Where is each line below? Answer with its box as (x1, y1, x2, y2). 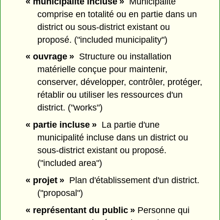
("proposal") (37, 188, 83, 198)
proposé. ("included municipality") (37, 34, 168, 45)
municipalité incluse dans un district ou (37, 133, 189, 143)
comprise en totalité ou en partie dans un (37, 9, 197, 19)
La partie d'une (96, 120, 160, 130)
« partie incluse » (25, 120, 97, 130)
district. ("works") (37, 103, 103, 113)
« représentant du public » (25, 205, 135, 215)
